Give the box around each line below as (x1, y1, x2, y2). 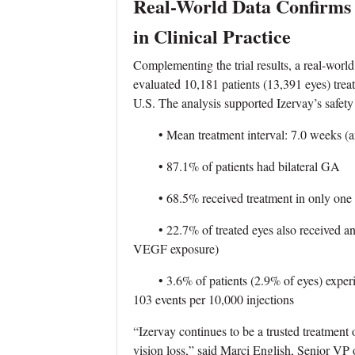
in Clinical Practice (133, 21, 291, 50)
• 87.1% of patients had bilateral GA (133, 157, 340, 174)
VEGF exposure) (133, 239, 219, 257)
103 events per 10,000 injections (133, 290, 294, 307)
